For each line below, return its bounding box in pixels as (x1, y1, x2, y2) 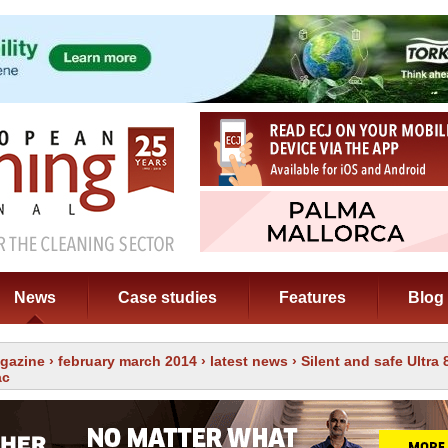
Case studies (118, 289, 217, 306)
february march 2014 (58, 353, 197, 369)
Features (279, 289, 346, 306)
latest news (210, 353, 288, 369)
